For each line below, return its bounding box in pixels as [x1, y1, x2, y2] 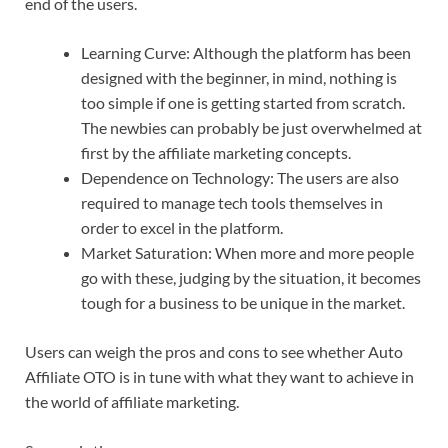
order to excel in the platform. [81, 217, 283, 237]
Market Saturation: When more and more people [81, 242, 414, 262]
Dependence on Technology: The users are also [81, 167, 399, 187]
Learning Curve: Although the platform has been [81, 42, 411, 62]
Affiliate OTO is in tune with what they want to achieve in [25, 366, 414, 386]
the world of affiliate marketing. [25, 391, 239, 411]
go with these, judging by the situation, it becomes [81, 267, 421, 287]
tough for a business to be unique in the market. [81, 292, 405, 312]
